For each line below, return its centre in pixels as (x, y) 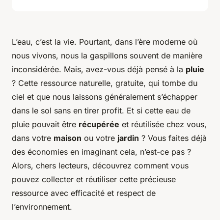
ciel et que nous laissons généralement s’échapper (105, 97)
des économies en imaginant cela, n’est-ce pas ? (101, 152)
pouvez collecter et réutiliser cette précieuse (94, 179)
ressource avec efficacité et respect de (84, 193)
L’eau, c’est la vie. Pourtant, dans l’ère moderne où (105, 42)
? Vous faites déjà (173, 138)
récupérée (99, 124)
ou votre (99, 138)
